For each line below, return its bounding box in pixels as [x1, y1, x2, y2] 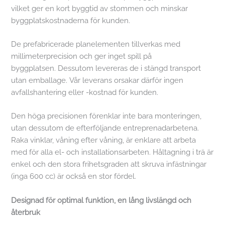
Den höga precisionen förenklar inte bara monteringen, [11, 111, 202, 121]
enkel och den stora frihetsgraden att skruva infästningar [11, 160, 207, 169]
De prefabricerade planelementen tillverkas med [11, 40, 181, 48]
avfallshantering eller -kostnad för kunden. [11, 88, 161, 96]
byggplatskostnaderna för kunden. [11, 16, 133, 25]
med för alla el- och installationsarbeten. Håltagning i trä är [11, 148, 214, 157]
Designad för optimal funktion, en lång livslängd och [11, 195, 192, 204]
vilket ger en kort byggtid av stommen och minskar [11, 4, 188, 13]
